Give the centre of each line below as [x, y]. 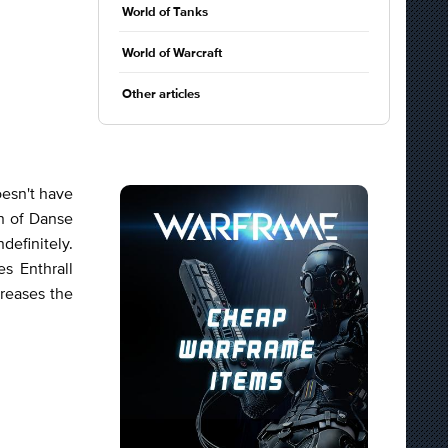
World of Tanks [165, 12]
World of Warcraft [172, 53]
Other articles [161, 94]
